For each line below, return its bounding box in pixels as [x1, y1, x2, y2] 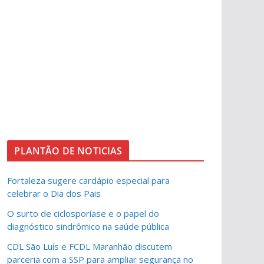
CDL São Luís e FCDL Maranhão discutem [7, 240, 173, 252]
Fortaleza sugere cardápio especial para [7, 174, 170, 186]
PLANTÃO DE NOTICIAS [14, 144, 123, 157]
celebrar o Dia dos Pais [7, 187, 101, 199]
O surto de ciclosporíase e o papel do [7, 207, 160, 219]
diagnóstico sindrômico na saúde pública [7, 220, 170, 232]
